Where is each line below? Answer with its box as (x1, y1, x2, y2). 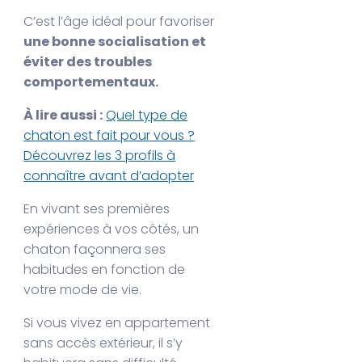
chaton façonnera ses (23, 240, 166, 259)
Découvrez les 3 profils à (23, 146, 176, 165)
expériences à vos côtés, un (23, 220, 200, 238)
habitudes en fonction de (23, 260, 186, 279)
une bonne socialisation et (23, 32, 207, 51)
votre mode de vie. (23, 280, 142, 299)
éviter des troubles (23, 53, 153, 71)
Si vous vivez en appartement (23, 314, 211, 332)
